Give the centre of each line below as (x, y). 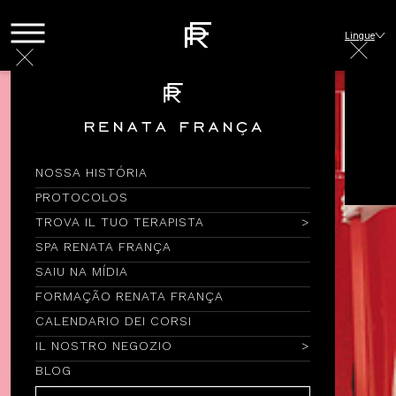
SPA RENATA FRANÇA (103, 247)
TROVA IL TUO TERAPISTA (120, 222)
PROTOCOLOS (82, 197)
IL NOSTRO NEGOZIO (104, 346)
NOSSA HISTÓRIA (91, 172)
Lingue (359, 35)
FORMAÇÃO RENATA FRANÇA (129, 296)
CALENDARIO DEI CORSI (114, 321)
